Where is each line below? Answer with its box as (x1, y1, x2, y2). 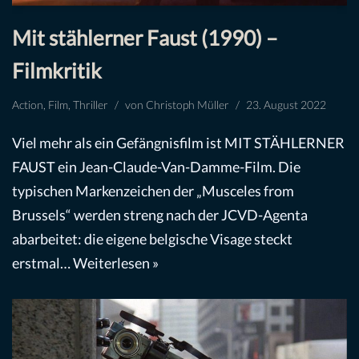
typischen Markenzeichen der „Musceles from (12, 181, 294, 200)
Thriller (73, 98, 108, 111)
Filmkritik (12, 57, 102, 83)
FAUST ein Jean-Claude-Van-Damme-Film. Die (12, 157, 301, 175)
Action (12, 98, 43, 111)
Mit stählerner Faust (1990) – (12, 24, 277, 50)
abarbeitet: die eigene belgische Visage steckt (12, 229, 292, 248)
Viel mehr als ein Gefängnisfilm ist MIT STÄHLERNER (12, 133, 345, 151)
